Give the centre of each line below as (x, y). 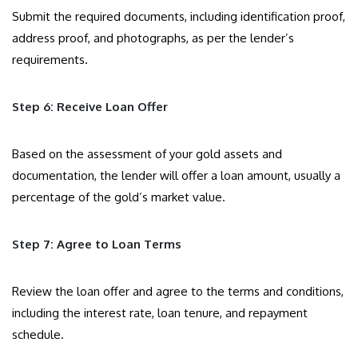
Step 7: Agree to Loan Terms (97, 245)
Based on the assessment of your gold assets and (147, 154)
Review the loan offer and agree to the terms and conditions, (178, 292)
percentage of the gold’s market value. (119, 197)
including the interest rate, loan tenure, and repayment (160, 313)
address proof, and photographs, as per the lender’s (153, 38)
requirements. (50, 60)
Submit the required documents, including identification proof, (179, 17)
